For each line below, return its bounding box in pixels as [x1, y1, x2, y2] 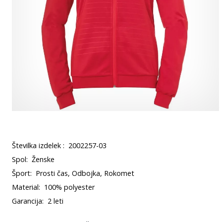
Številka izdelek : [12, 141, 64, 150]
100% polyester [44, 182, 95, 192]
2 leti [48, 196, 63, 206]
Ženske [32, 155, 55, 164]
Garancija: [12, 196, 44, 206]
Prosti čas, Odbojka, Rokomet [36, 168, 134, 178]
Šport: [12, 168, 32, 178]
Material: [12, 182, 40, 192]
